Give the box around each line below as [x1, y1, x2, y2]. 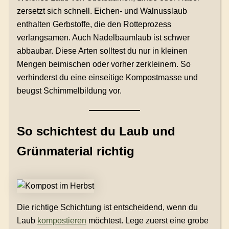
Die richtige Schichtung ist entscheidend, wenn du [16, 203, 198, 212]
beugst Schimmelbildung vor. [16, 86, 122, 96]
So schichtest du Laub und [16, 124, 175, 139]
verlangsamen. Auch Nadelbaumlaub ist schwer [16, 33, 190, 42]
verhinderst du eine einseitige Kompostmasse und [16, 73, 198, 82]
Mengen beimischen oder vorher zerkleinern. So [16, 60, 191, 69]
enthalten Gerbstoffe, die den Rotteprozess [16, 20, 171, 29]
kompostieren [37, 216, 86, 225]
